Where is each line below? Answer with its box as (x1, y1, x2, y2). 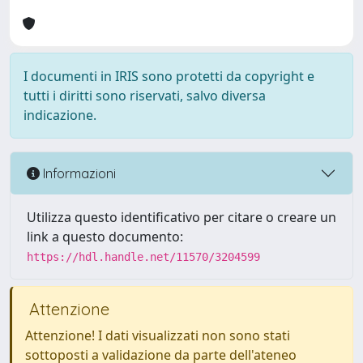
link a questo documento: (27, 228, 183, 246)
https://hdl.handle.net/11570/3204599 (27, 250, 260, 263)
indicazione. (23, 106, 96, 124)
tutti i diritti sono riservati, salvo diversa (23, 87, 266, 105)
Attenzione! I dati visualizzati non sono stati (25, 327, 290, 344)
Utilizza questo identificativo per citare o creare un (27, 208, 336, 226)
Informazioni (40, 164, 116, 181)
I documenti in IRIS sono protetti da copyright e (23, 67, 314, 85)
